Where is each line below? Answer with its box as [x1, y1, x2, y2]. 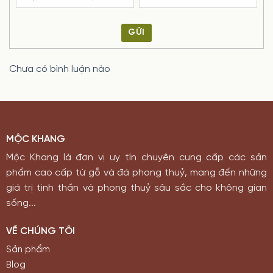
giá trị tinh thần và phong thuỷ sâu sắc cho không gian [5, 183, 268, 194]
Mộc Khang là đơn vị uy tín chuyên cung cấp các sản [5, 152, 268, 163]
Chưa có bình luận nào [9, 63, 110, 74]
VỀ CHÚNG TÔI [5, 226, 75, 237]
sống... [5, 198, 36, 209]
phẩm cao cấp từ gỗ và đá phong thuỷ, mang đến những [5, 168, 268, 179]
